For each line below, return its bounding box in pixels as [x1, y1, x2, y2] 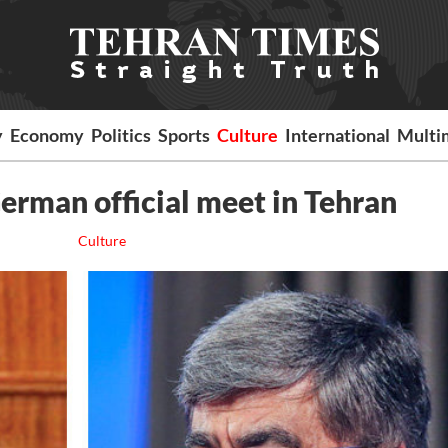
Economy [10, 124, 85, 146]
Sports [158, 124, 211, 146]
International [285, 124, 391, 146]
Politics [91, 124, 152, 146]
